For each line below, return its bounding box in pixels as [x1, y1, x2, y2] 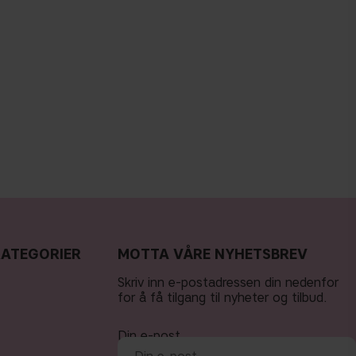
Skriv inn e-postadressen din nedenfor [118, 275, 339, 291]
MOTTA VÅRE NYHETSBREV [118, 246, 308, 264]
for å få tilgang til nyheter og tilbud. [118, 290, 327, 306]
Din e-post [118, 328, 180, 344]
